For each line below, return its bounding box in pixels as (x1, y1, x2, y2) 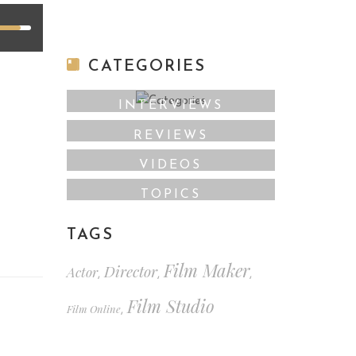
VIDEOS (139, 158, 203, 172)
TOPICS (140, 188, 201, 201)
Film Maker (163, 257, 250, 282)
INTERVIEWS (118, 99, 223, 112)
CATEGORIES (87, 59, 206, 75)
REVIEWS (133, 129, 208, 142)
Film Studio (126, 293, 215, 318)
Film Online (66, 301, 121, 315)
